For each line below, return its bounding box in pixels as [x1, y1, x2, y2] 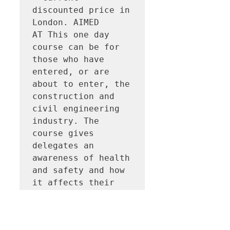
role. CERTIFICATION [32, 202, 130, 213]
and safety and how [32, 165, 125, 176]
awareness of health [32, 153, 130, 163]
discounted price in [32, 5, 130, 15]
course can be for [32, 42, 120, 52]
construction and [32, 91, 114, 102]
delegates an [32, 141, 94, 151]
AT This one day [32, 30, 109, 40]
